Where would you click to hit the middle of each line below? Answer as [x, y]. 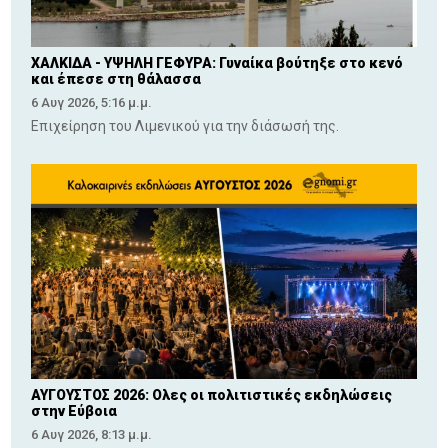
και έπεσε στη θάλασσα [116, 78]
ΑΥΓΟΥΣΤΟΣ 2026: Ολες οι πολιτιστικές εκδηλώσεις [212, 395]
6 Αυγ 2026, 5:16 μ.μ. [92, 102]
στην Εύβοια [74, 411]
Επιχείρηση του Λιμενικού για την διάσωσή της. [187, 125]
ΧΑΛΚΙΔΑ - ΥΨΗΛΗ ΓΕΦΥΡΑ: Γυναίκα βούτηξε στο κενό [217, 62]
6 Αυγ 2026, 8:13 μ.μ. [92, 435]
